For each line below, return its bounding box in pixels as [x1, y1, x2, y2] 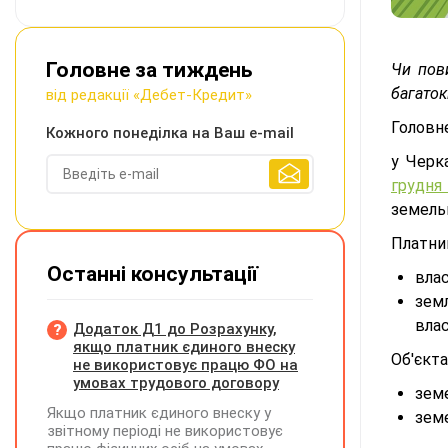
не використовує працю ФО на [73, 356, 298, 374]
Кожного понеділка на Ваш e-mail [46, 124, 294, 142]
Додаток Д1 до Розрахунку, [73, 320, 277, 338]
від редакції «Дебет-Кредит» [46, 86, 252, 104]
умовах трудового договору [73, 374, 279, 392]
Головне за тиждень [46, 58, 252, 82]
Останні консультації [47, 262, 258, 286]
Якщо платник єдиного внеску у [47, 404, 271, 422]
